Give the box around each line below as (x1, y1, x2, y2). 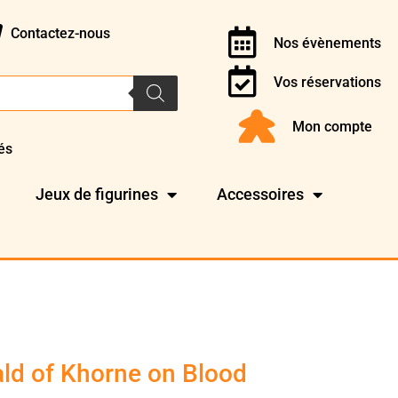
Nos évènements (273, 34, 381, 52)
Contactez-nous (10, 24, 110, 42)
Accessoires (217, 185, 305, 204)
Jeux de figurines (36, 185, 159, 204)
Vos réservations (273, 73, 381, 91)
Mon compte (292, 117, 373, 135)
